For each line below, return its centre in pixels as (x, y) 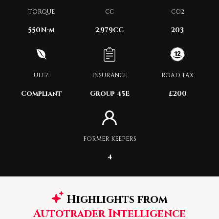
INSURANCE (109, 75)
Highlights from (115, 200)
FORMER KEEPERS (109, 139)
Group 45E (109, 94)
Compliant (41, 94)
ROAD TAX (178, 75)
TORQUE (41, 12)
